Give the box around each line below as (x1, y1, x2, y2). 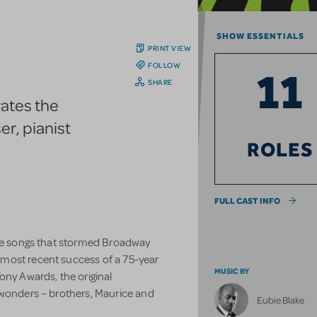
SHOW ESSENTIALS (217, 31, 305, 42)
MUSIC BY (214, 266, 250, 277)
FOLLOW (148, 60, 181, 71)
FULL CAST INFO (214, 196, 281, 207)
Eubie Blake (257, 294, 305, 306)
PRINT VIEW (148, 43, 192, 54)
